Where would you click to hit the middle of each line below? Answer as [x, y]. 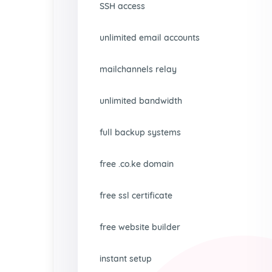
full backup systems [140, 132]
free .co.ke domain [137, 164]
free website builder [140, 227]
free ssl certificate [136, 195]
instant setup [126, 259]
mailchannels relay [138, 69]
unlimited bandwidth [141, 101]
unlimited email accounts [150, 38]
